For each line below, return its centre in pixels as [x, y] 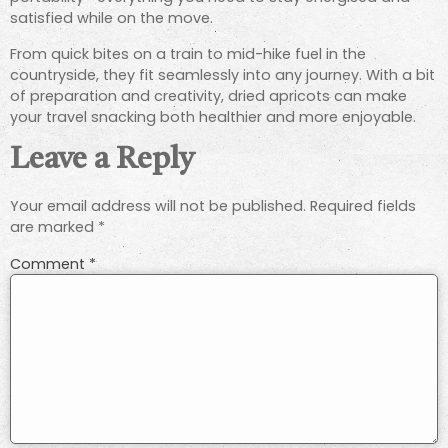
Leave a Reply [102, 160]
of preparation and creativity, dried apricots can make [208, 95]
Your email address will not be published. [158, 206]
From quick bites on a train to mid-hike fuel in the [188, 53]
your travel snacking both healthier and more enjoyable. [213, 116]
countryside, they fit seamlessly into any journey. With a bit [222, 74]
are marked [54, 227]
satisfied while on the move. [111, 18]
